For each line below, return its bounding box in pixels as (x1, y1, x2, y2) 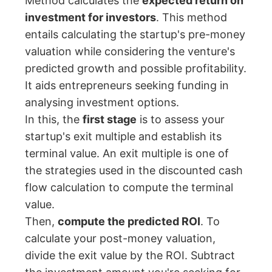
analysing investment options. (25, 96, 180, 109)
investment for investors (25, 11, 157, 24)
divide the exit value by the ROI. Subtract (25, 249, 236, 262)
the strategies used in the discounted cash (25, 164, 243, 177)
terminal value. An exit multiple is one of (25, 147, 229, 160)
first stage (83, 113, 137, 126)
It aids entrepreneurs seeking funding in (25, 79, 229, 92)
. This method (156, 11, 228, 24)
